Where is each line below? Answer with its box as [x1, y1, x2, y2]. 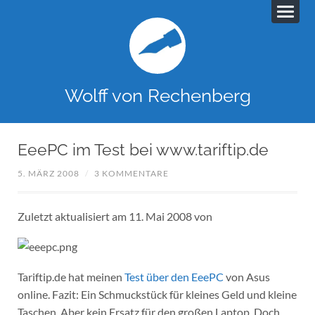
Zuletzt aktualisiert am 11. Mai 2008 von [17, 210, 212, 224]
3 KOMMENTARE [94, 168, 169, 179]
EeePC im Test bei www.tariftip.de [17, 140, 269, 159]
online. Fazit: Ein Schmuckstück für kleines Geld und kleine [17, 287, 297, 301]
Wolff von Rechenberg [64, 84, 251, 106]
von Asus [223, 269, 270, 283]
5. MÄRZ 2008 [17, 168, 79, 179]
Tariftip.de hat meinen [17, 269, 124, 283]
